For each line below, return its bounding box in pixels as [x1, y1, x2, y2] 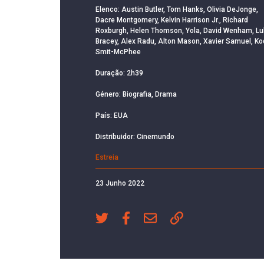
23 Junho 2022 [95, 179, 144, 187]
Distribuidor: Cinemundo [95, 132, 174, 141]
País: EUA [95, 111, 128, 120]
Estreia [95, 153, 118, 161]
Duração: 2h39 [95, 68, 143, 77]
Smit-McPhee [95, 47, 141, 56]
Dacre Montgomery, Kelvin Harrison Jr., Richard [95, 15, 248, 24]
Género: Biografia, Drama [95, 90, 177, 98]
